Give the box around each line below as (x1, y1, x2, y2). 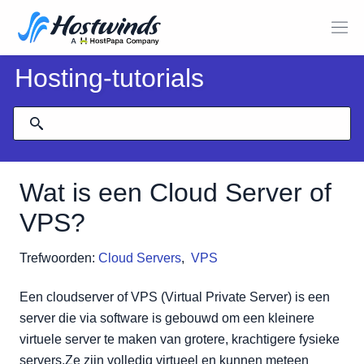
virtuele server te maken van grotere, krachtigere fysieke (19, 332, 340, 346)
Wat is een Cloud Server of (19, 178, 331, 207)
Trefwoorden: (19, 251, 95, 265)
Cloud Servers (98, 251, 181, 265)
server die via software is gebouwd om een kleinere (19, 311, 314, 325)
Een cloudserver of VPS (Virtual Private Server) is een (19, 290, 330, 304)
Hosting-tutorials (15, 63, 204, 93)
